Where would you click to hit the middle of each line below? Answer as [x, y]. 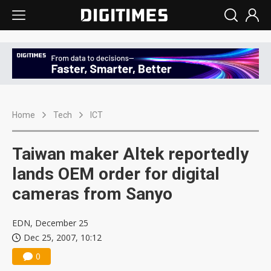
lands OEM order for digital [116, 174]
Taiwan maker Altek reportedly [130, 154]
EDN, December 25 [50, 223]
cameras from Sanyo [92, 194]
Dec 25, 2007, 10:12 [63, 238]
